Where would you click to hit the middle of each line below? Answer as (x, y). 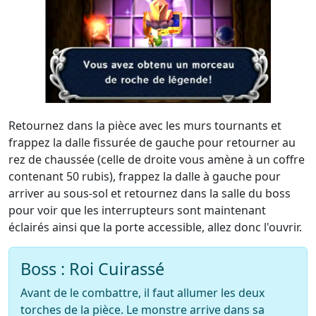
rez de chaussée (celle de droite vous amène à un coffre (157, 159)
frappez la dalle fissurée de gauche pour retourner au (152, 142)
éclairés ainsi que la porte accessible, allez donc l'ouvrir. (155, 227)
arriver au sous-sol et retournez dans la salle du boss (150, 193)
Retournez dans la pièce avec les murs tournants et (145, 126)
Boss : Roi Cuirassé (92, 269)
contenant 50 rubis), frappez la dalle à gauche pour (145, 176)
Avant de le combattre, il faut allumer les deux (142, 293)
